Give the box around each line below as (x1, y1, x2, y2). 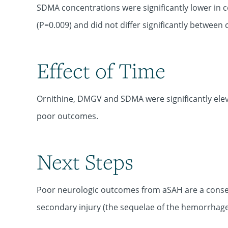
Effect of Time (37, 56, 165, 84)
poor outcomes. (37, 110, 98, 122)
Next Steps (37, 147, 133, 176)
